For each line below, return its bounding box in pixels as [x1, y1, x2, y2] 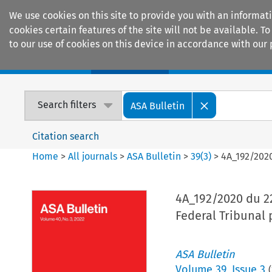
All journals [68, 150, 120, 162]
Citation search [32, 130, 100, 142]
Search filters [38, 99, 97, 111]
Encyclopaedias [188, 55, 260, 68]
